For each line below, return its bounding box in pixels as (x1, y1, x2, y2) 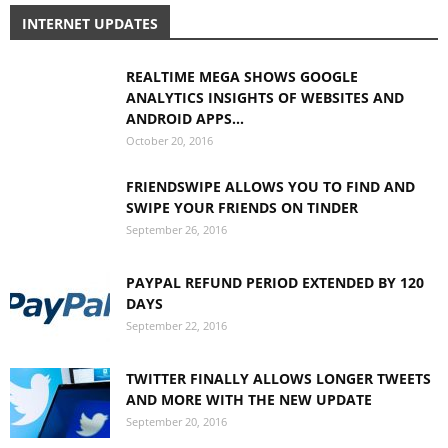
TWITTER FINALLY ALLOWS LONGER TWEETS (126, 369, 431, 388)
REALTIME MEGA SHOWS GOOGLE (126, 67, 358, 86)
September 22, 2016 (126, 318, 227, 333)
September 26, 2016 (126, 222, 227, 237)
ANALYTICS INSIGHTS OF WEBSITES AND (126, 88, 404, 107)
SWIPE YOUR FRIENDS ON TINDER (126, 198, 358, 217)
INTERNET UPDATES (22, 14, 158, 33)
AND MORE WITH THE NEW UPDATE (126, 390, 372, 409)
